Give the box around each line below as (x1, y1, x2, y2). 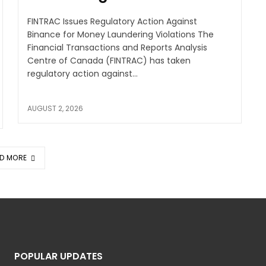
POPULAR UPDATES (14, 249, 103, 263)
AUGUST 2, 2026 (27, 103, 83, 113)
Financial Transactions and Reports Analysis (27, 41, 207, 53)
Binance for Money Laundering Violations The (27, 28, 214, 40)
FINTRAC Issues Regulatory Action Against (27, 15, 197, 27)
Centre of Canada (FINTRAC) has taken (27, 54, 191, 66)
